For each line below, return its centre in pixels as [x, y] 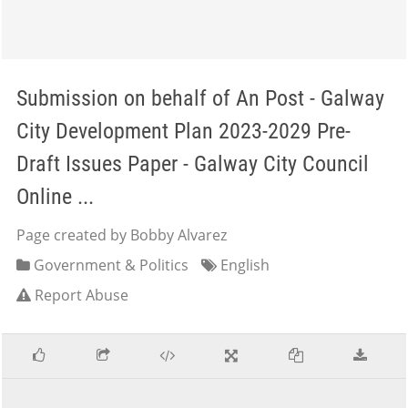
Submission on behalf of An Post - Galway [200, 98]
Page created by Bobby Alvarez [122, 235]
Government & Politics [109, 265]
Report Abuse [82, 295]
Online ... [55, 197]
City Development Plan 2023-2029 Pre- [184, 131]
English [243, 265]
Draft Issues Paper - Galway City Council [193, 164]
